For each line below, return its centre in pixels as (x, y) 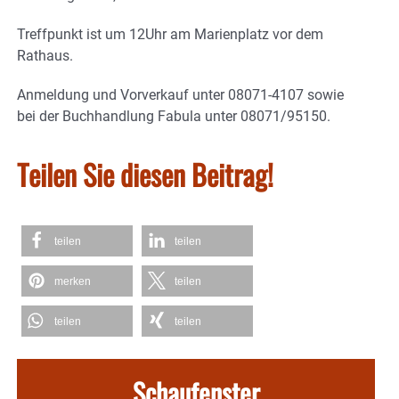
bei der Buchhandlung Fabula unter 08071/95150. (174, 116)
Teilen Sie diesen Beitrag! (145, 174)
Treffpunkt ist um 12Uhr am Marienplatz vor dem (170, 34)
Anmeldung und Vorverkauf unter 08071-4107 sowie (180, 94)
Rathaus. (45, 55)
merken (73, 281)
